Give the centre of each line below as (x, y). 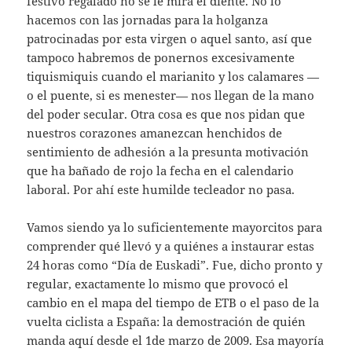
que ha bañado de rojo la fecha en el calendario (161, 170)
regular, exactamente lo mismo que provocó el (158, 283)
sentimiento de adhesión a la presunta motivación (168, 151)
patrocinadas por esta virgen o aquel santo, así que (170, 38)
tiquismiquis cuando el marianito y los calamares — (173, 76)
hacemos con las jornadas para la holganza (148, 19)
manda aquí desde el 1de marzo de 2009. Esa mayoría (176, 340)
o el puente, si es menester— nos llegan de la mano (171, 95)
